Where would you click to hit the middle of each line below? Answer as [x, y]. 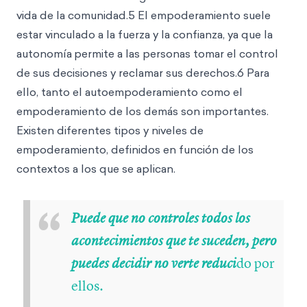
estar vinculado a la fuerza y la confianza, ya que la [145, 34]
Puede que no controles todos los [161, 218]
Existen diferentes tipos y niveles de [110, 130]
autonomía [44, 53]
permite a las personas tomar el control [176, 53]
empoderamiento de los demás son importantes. [143, 111]
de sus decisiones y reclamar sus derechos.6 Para [143, 73]
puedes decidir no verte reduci [154, 263]
